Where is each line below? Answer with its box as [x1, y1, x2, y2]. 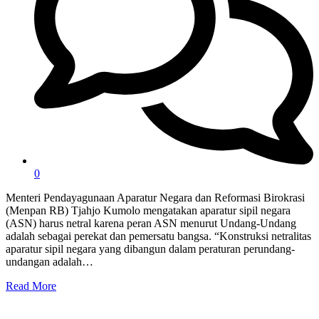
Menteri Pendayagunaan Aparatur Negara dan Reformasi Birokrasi [6, 191, 305, 204]
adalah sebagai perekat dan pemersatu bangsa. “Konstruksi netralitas [6, 229, 311, 242]
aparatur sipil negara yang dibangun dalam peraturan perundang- [6, 242, 295, 255]
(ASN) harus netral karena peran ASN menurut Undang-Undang [6, 216, 296, 229]
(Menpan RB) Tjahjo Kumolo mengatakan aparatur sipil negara [6, 204, 291, 216]
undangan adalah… [6, 255, 93, 268]
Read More [6, 279, 56, 292]
